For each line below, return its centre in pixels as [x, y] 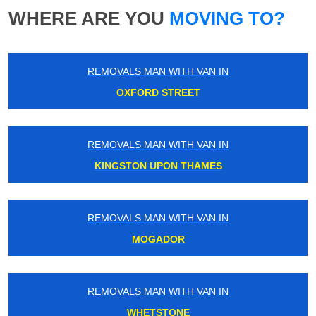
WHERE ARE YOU [86, 19]
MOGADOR [158, 239]
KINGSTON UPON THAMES [158, 166]
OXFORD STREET [158, 93]
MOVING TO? [225, 19]
